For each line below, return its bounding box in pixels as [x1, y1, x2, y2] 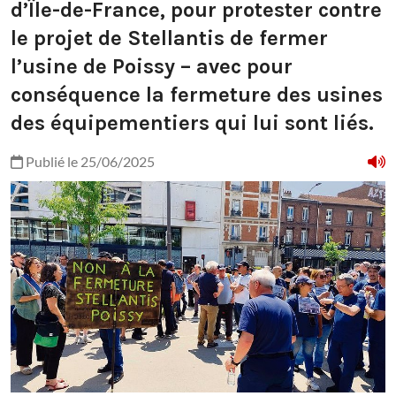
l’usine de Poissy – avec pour [11, 54, 293, 80]
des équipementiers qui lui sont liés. [11, 110, 374, 136]
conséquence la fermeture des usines [11, 82, 383, 108]
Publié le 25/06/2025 [23, 153, 155, 171]
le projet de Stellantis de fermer [11, 26, 328, 51]
